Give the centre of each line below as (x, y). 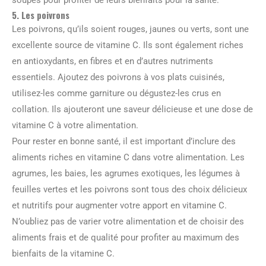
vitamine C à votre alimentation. (75, 125)
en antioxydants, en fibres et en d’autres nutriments (113, 61)
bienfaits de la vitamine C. (63, 253)
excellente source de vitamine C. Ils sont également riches (128, 45)
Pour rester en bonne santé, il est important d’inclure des (124, 141)
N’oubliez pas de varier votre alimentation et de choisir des (128, 221)
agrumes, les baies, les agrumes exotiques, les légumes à (126, 173)
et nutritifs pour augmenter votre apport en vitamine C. (119, 205)
